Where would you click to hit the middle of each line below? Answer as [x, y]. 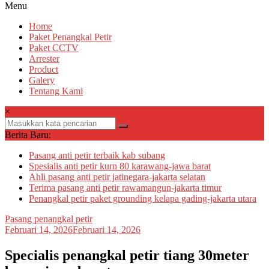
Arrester [44, 59]
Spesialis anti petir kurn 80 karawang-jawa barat [120, 166]
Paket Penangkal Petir [70, 37]
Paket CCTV [54, 48]
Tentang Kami [56, 91]
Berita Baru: [28, 135]
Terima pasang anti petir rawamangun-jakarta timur [125, 188]
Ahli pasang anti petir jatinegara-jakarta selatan [117, 177]
